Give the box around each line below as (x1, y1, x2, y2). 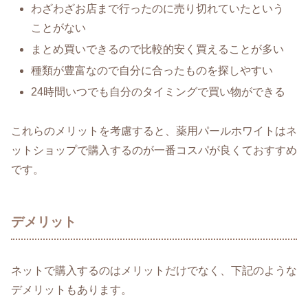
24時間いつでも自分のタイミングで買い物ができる (31, 86, 286, 98)
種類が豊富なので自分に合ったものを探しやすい (31, 65, 274, 77)
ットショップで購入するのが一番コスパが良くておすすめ (11, 144, 297, 157)
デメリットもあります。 (11, 283, 132, 296)
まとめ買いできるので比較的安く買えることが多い (31, 43, 285, 55)
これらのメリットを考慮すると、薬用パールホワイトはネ (11, 125, 297, 137)
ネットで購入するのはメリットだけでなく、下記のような (11, 264, 297, 276)
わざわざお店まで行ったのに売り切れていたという (31, 2, 285, 14)
